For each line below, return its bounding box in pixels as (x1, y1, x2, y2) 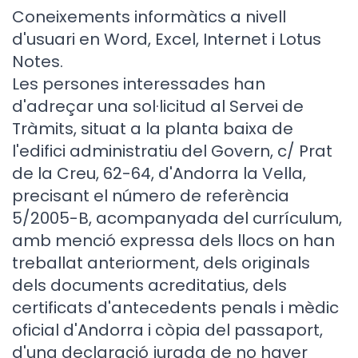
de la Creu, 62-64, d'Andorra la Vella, (12, 162, 306, 185)
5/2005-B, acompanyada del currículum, (12, 207, 342, 229)
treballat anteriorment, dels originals (12, 252, 310, 274)
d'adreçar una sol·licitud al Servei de (12, 95, 304, 117)
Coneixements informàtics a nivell (12, 6, 286, 28)
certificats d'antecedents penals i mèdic (12, 296, 339, 319)
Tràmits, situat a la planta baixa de (12, 117, 293, 140)
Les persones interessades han (12, 73, 265, 95)
